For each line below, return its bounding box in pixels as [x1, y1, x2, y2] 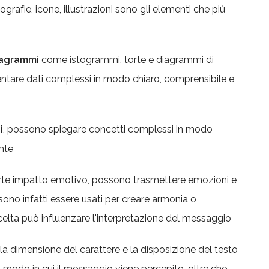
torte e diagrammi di [124, 54, 214, 65]
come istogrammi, [39, 54, 122, 65]
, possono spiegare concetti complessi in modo [3, 124, 213, 135]
